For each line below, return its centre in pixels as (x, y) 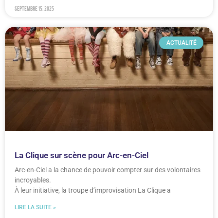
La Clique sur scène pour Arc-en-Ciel (82, 155)
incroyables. (33, 180)
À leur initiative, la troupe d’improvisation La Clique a (93, 191)
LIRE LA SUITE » (35, 208)
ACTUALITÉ (181, 43)
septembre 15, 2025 (34, 9)
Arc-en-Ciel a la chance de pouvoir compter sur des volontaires (108, 170)
